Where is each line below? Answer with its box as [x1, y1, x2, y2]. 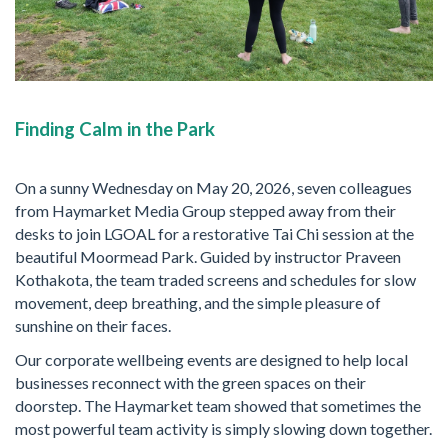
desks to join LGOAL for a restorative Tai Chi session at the [15, 223, 414, 243]
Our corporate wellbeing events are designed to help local [15, 350, 408, 370]
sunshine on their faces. [15, 315, 171, 335]
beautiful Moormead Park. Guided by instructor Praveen [15, 246, 401, 266]
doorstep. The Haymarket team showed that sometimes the [15, 396, 421, 416]
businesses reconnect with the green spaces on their [15, 373, 366, 393]
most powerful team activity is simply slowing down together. [15, 419, 432, 439]
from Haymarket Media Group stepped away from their [15, 200, 396, 220]
